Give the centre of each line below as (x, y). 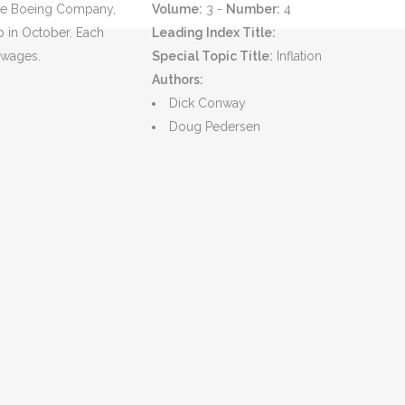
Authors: (177, 80)
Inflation (297, 56)
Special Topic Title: (212, 56)
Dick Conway (207, 103)
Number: (253, 9)
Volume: (177, 9)
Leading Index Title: (213, 33)
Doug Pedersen (214, 127)
